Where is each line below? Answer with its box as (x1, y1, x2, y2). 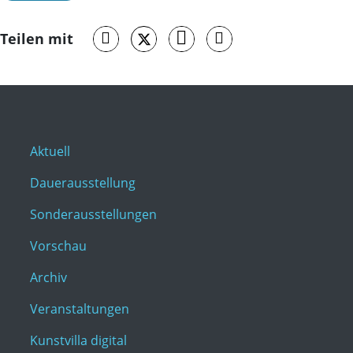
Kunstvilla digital (30, 332, 127, 350)
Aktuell (30, 143, 70, 161)
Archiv (30, 269, 67, 287)
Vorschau (30, 237, 87, 255)
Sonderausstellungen (30, 206, 157, 224)
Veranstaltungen (30, 300, 129, 318)
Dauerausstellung (30, 174, 136, 192)
